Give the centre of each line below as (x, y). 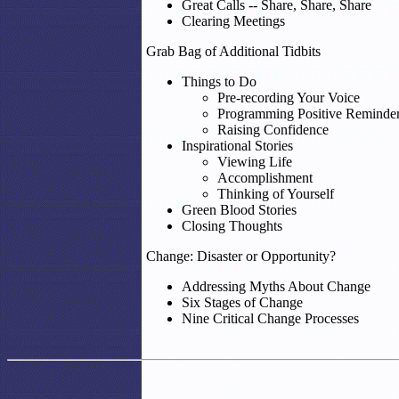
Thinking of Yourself (276, 194)
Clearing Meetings (233, 21)
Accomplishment (265, 178)
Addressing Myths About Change (276, 286)
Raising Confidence (273, 130)
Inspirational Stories (237, 146)
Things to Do (219, 81)
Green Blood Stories (239, 210)
